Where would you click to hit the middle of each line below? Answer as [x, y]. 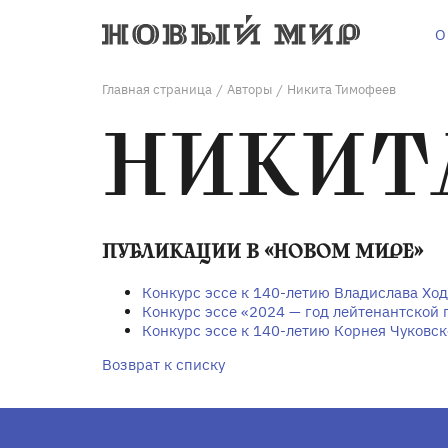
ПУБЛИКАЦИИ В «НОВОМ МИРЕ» [262, 251]
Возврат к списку [163, 364]
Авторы [249, 89]
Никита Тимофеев [341, 89]
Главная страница [157, 89]
